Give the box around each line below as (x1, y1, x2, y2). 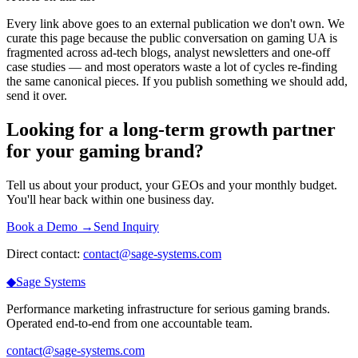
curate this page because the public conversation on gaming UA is (6, 31, 337, 46)
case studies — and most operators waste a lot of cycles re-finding (6, 60, 337, 74)
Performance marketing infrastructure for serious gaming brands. (6, 301, 330, 316)
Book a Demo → (6, 219, 93, 233)
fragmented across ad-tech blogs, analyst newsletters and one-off (6, 46, 330, 60)
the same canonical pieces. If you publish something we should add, (6, 74, 348, 89)
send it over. (6, 89, 67, 103)
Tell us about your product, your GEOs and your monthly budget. (6, 177, 337, 192)
